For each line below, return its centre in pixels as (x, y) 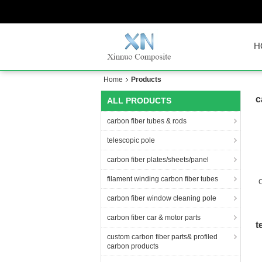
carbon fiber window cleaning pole (162, 198)
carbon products (133, 246)
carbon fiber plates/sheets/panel (158, 160)
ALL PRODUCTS (139, 101)
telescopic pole (131, 140)
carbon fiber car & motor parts (154, 218)
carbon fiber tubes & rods (147, 121)
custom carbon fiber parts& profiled (162, 237)
